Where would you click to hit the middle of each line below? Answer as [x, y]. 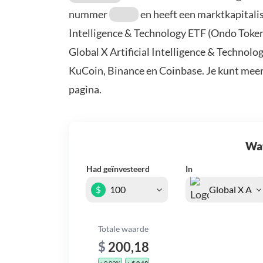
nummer [89, 14]
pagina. [85, 90]
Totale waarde [123, 229]
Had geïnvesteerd [118, 168]
